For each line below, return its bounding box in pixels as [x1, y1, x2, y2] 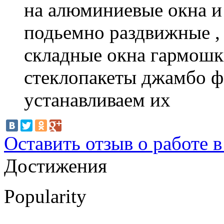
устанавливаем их [24, 88, 170, 110]
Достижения [4, 154, 107, 176]
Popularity [4, 185, 86, 207]
